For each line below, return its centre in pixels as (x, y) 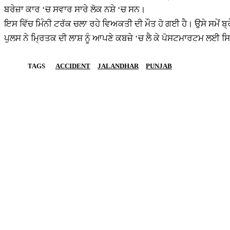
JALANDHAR (118, 66)
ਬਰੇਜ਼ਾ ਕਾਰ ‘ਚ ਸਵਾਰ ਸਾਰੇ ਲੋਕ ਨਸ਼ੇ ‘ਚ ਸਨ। (75, 9)
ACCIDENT (73, 66)
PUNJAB (159, 66)
